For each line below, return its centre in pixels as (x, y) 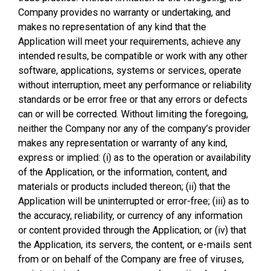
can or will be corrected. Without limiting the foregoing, (133, 114)
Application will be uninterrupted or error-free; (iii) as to (134, 201)
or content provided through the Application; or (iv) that (132, 230)
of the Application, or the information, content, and (122, 172)
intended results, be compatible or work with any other (133, 56)
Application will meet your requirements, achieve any (129, 41)
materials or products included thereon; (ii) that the (124, 187)
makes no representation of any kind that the (112, 27)
